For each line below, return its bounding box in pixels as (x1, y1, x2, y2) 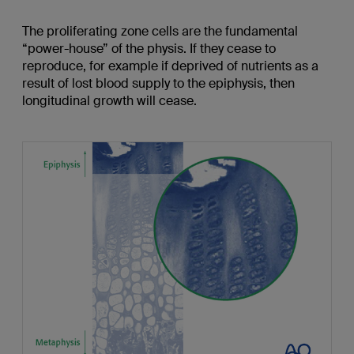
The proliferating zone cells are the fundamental (21, 23, 298, 40)
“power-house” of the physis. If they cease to (21, 40, 276, 58)
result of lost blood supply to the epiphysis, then (21, 75, 295, 92)
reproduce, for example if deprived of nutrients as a (21, 58, 318, 75)
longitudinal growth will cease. (21, 92, 197, 110)
